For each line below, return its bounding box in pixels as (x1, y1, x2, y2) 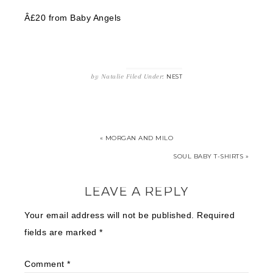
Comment (24, 259, 67, 269)
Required (197, 210, 235, 220)
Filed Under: (126, 73, 166, 80)
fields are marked (24, 227, 99, 237)
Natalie (101, 73, 124, 80)
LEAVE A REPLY (84, 184, 189, 199)
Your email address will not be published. (24, 210, 194, 220)
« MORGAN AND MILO (99, 134, 174, 142)
